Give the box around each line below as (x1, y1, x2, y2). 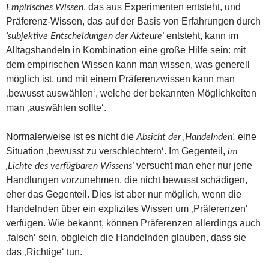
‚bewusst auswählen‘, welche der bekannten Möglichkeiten (6, 88, 256, 98)
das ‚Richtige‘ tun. (6, 246, 82, 257)
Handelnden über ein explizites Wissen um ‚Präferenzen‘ (6, 203, 248, 214)
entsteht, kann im (164, 30, 238, 41)
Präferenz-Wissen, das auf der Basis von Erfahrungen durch (6, 16, 261, 26)
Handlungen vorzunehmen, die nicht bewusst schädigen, (6, 174, 247, 185)
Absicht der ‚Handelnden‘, (136, 131, 235, 142)
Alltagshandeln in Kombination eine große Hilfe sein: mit (6, 44, 246, 55)
